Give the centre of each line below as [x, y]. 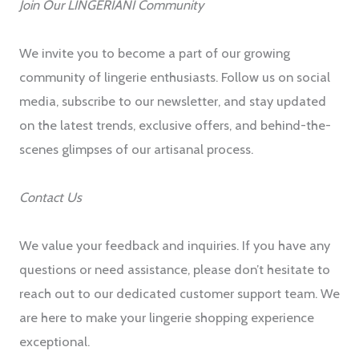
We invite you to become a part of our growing [155, 53]
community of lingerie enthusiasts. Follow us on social [175, 77]
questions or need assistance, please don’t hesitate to [175, 270]
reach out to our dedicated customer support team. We [179, 294]
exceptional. [54, 342]
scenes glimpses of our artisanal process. [136, 149]
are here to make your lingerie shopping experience [167, 318]
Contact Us [50, 198]
